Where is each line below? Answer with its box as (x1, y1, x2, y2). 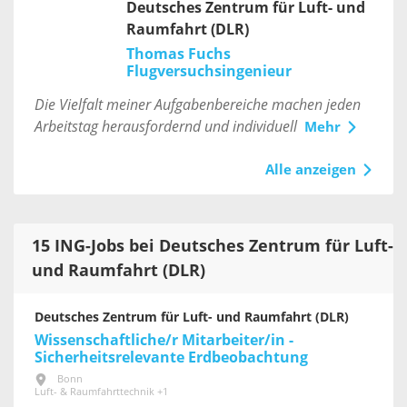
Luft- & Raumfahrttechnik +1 (35, 385, 168, 398)
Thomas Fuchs (125, 45, 231, 63)
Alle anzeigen (264, 161, 356, 178)
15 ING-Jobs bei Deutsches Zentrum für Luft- (32, 235, 393, 256)
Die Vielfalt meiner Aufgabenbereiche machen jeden (35, 95, 361, 114)
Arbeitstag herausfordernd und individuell (35, 117, 297, 135)
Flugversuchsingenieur (125, 62, 292, 80)
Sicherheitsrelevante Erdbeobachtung (35, 348, 308, 366)
